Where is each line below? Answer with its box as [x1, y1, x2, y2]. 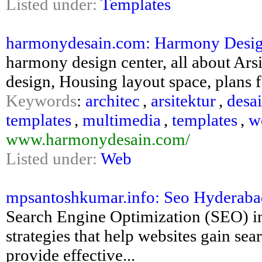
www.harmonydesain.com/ [6, 130, 190, 149]
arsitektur [151, 91, 216, 110]
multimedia [82, 111, 161, 129]
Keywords [6, 91, 77, 110]
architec [85, 91, 140, 110]
